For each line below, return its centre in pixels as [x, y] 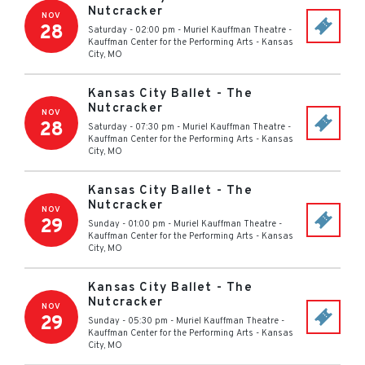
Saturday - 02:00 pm [132, 30]
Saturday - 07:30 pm [131, 127]
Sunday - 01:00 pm [127, 224]
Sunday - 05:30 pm [128, 321]
